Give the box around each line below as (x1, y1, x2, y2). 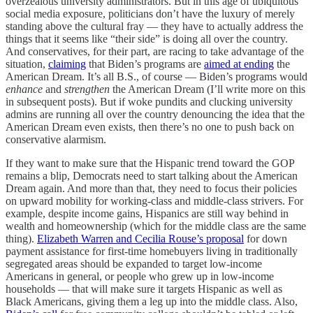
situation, (6, 57, 48, 70)
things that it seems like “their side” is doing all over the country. (6, 32, 288, 45)
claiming (48, 57, 86, 70)
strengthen (61, 82, 110, 95)
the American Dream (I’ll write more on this (110, 82, 305, 95)
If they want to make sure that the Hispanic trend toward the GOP (6, 156, 294, 169)
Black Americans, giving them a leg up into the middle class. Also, (6, 295, 298, 307)
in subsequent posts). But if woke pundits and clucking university (6, 95, 293, 108)
